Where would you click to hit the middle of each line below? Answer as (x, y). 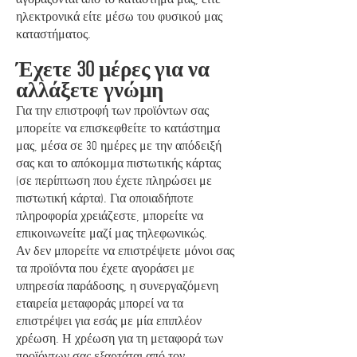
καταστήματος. (53, 34)
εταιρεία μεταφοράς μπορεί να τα (100, 303)
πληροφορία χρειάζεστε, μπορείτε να (110, 216)
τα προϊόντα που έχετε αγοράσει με (105, 268)
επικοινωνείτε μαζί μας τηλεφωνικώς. (112, 233)
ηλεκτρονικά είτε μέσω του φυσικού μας (119, 16)
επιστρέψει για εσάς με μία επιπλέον (109, 321)
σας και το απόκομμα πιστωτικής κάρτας (118, 163)
